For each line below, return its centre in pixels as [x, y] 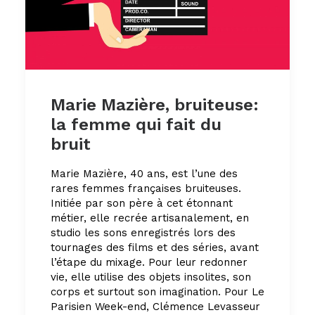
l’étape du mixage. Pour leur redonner [149, 262]
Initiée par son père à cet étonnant [142, 203]
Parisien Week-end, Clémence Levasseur [155, 306]
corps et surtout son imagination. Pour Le [157, 291]
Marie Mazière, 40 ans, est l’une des [144, 173]
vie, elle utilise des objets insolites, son [151, 277]
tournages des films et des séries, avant [155, 247]
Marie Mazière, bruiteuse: [155, 104]
